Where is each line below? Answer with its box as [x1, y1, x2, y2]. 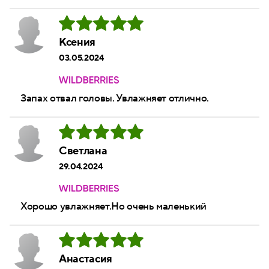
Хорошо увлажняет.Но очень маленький [20, 200, 207, 214]
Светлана [59, 144, 107, 158]
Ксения [59, 35, 95, 50]
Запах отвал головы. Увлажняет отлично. [20, 91, 210, 105]
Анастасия [59, 252, 112, 267]
